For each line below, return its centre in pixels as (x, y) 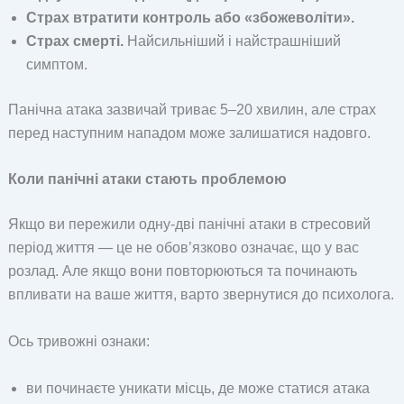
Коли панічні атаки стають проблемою (147, 179)
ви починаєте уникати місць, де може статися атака (197, 388)
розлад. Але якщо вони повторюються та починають (182, 271)
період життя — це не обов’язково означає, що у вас (183, 248)
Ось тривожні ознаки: (78, 341)
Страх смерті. (74, 41)
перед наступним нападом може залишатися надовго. (189, 133)
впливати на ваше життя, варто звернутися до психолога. (201, 295)
